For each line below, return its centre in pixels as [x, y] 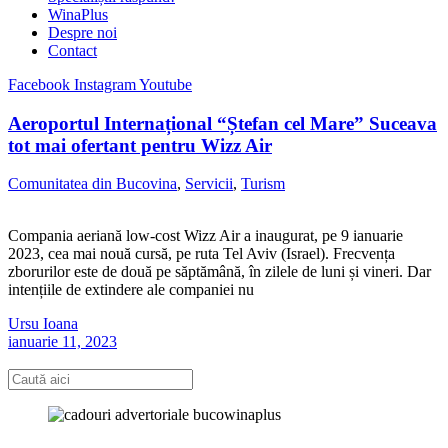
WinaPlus [78, 14]
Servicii [209, 184]
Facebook [39, 84]
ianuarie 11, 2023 [62, 342]
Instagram [105, 84]
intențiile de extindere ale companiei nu [131, 290]
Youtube [165, 84]
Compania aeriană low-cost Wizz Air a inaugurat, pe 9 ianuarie [205, 236]
